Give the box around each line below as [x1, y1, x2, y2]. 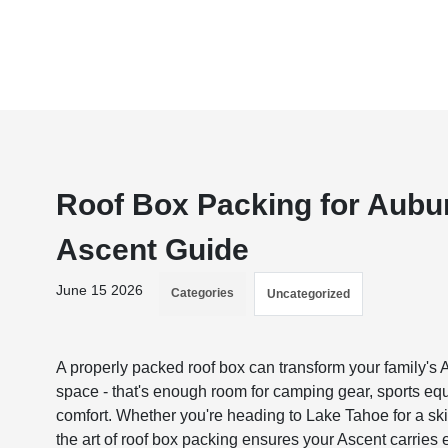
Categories [171, 286, 235, 300]
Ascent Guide [56, 233, 250, 266]
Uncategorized [267, 287, 351, 301]
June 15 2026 [56, 282, 144, 298]
